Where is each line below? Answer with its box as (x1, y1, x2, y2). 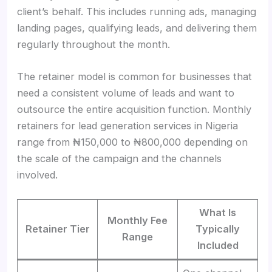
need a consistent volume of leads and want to (17, 86, 235, 99)
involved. (17, 168, 58, 181)
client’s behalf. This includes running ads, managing (17, 5, 257, 18)
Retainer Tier (25, 223, 90, 236)
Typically (195, 223, 240, 236)
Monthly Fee (107, 214, 168, 227)
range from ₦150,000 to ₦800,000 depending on (17, 135, 248, 148)
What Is (199, 206, 237, 219)
